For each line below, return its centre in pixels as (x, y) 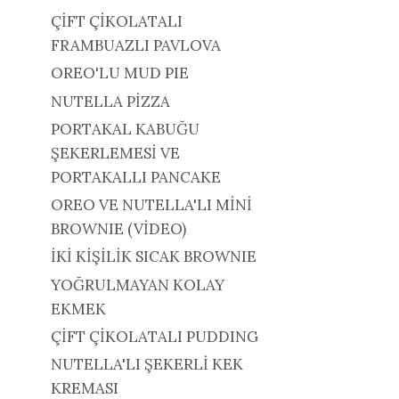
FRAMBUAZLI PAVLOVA (135, 46)
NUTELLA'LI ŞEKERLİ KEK (147, 365)
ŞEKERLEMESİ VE (115, 153)
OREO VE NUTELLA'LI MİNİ (151, 205)
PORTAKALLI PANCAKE (135, 177)
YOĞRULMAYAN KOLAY (137, 285)
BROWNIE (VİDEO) (118, 229)
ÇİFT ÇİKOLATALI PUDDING (154, 336)
